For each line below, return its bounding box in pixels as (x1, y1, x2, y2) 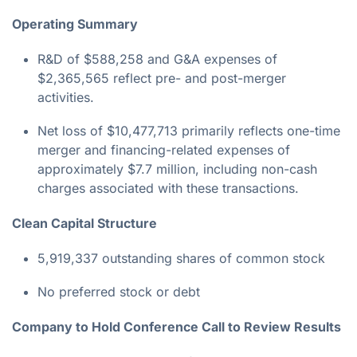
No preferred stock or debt (37, 283, 200, 300)
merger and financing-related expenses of (37, 141, 290, 158)
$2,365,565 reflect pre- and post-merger (37, 69, 286, 86)
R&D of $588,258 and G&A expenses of (37, 50, 277, 67)
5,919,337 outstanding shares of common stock (37, 249, 325, 266)
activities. (37, 88, 94, 105)
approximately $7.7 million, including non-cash (37, 160, 317, 177)
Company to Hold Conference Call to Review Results (12, 318, 341, 335)
